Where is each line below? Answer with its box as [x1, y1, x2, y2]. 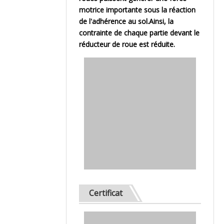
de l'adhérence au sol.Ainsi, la [79, 16, 173, 26]
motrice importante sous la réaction [79, 5, 195, 14]
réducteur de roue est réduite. [79, 39, 175, 49]
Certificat [89, 187, 122, 198]
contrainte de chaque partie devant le [79, 28, 199, 37]
